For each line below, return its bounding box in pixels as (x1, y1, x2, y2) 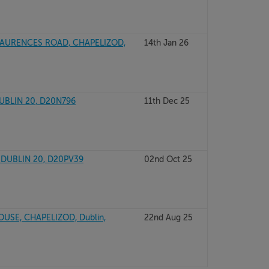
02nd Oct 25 (144, 154, 192, 164)
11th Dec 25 (144, 96, 190, 106)
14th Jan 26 (144, 38, 189, 47)
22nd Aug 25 (144, 213, 193, 222)
